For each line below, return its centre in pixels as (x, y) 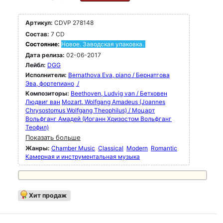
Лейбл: (36, 65)
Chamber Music (73, 148)
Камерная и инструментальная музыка (83, 157)
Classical (111, 148)
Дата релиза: (45, 55)
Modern (137, 148)
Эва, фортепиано (50, 83)
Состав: (37, 34)
